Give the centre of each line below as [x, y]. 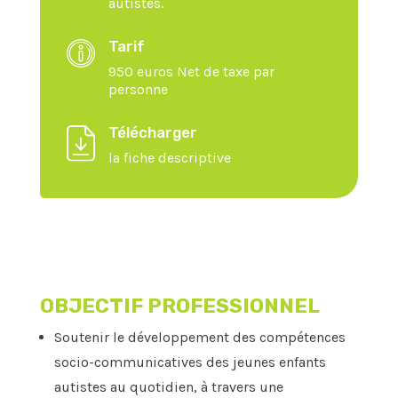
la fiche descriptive [169, 158]
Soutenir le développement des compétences [199, 338]
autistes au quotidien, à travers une [168, 387]
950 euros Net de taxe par [191, 72]
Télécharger [152, 133]
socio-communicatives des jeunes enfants [190, 362]
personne [138, 90]
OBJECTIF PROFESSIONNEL [179, 306]
